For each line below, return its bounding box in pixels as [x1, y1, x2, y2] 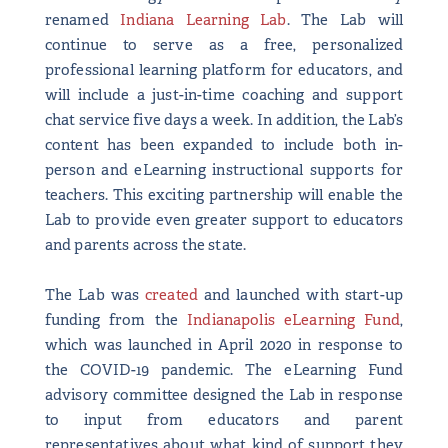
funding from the [44, 310, 188, 329]
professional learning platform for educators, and [44, 60, 404, 79]
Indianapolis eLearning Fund [187, 310, 400, 329]
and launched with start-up [198, 285, 404, 304]
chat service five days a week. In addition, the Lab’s [44, 110, 404, 129]
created [144, 285, 199, 304]
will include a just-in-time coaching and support [44, 85, 404, 104]
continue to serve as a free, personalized [44, 35, 404, 54]
